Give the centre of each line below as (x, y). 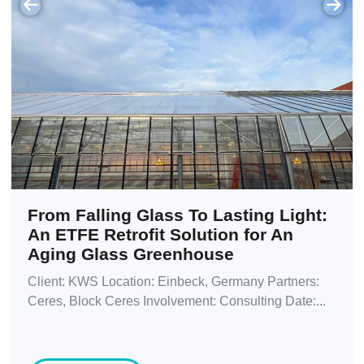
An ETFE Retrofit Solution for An (160, 235)
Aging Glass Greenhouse (131, 254)
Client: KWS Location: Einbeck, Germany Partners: (173, 282)
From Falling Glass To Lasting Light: (178, 215)
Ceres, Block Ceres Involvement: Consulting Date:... (177, 301)
